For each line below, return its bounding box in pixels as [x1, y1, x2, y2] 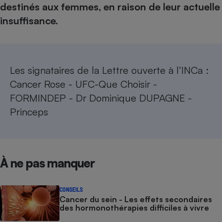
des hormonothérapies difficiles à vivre [59, 203, 209, 213]
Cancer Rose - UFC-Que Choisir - [10, 78, 157, 90]
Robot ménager [140, 111, 198, 121]
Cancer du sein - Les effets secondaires [59, 194, 212, 204]
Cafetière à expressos [128, 11, 210, 22]
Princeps [10, 106, 48, 118]
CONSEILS [59, 186, 83, 193]
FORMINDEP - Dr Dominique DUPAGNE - [10, 92, 192, 104]
